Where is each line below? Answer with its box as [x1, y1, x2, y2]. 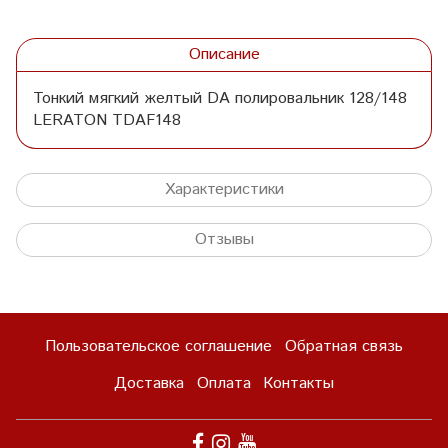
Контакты [263, 372, 335, 396]
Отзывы [194, 227, 254, 251]
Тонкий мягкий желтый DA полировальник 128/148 [33, 86, 407, 110]
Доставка [113, 372, 184, 396]
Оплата [196, 372, 251, 396]
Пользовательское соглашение [45, 335, 273, 359]
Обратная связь [284, 335, 403, 359]
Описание [188, 42, 260, 66]
